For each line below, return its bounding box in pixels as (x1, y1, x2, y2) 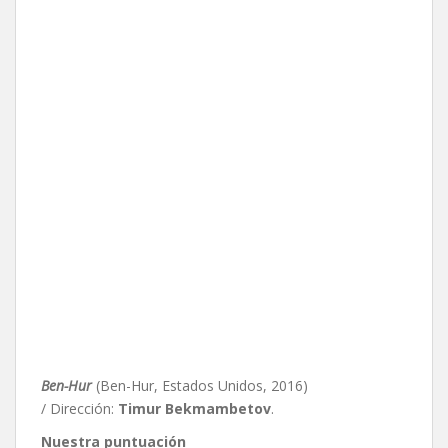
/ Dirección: (41, 399, 118, 419)
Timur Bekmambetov (118, 399, 271, 419)
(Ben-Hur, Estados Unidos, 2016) (96, 376, 308, 396)
